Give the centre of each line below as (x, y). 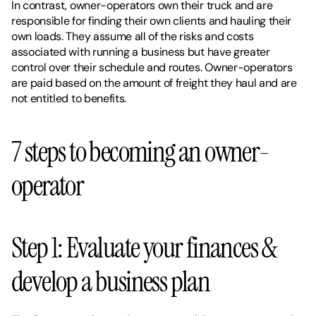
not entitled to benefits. (69, 98)
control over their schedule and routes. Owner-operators (152, 67)
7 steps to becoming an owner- (140, 152)
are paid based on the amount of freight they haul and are (154, 83)
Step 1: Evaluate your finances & (144, 248)
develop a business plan (111, 281)
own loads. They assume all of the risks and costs (133, 36)
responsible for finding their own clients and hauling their (152, 21)
